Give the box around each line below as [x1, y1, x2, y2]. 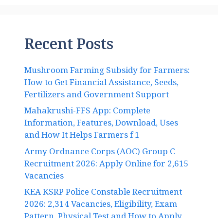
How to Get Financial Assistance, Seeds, [24, 77, 179, 91]
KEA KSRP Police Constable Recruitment [24, 187, 182, 201]
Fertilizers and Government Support [24, 90, 169, 103]
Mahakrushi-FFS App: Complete [24, 106, 150, 120]
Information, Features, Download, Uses [24, 118, 178, 132]
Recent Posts [24, 36, 113, 59]
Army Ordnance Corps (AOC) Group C [24, 146, 175, 160]
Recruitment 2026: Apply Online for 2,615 [24, 159, 189, 172]
